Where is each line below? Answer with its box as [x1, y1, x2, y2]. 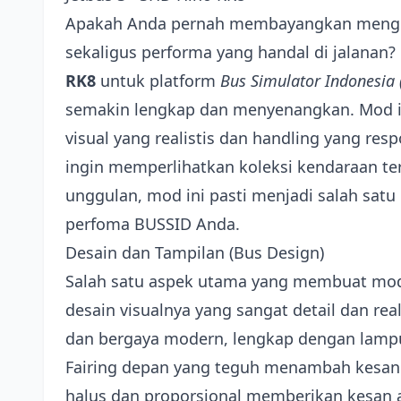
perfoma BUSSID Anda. [65, 213, 240, 235]
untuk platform [96, 70, 220, 91]
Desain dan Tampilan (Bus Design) [65, 242, 324, 263]
